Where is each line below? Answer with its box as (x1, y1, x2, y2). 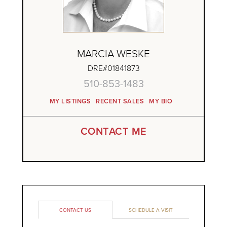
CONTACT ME (80, 124, 147, 139)
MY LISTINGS (49, 96, 91, 106)
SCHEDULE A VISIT (129, 206, 173, 214)
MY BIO (149, 96, 173, 106)
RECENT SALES (96, 96, 144, 106)
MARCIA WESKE (77, 46, 150, 61)
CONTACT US (59, 206, 91, 214)
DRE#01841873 (87, 62, 140, 74)
